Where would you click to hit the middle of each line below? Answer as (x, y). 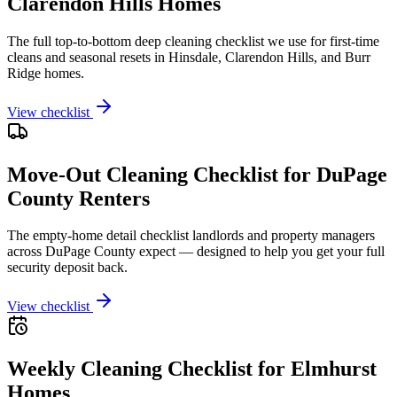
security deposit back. (67, 268)
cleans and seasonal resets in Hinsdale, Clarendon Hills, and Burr (189, 57)
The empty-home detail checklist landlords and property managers (191, 236)
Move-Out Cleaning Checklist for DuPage (197, 174)
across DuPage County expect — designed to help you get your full (196, 252)
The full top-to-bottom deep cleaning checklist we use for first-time (193, 41)
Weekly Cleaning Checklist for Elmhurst (192, 369)
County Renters (78, 198)
